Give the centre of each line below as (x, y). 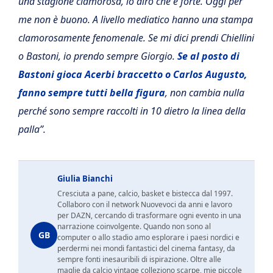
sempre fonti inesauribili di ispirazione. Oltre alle (139, 259)
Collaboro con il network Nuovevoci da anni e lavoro (145, 204)
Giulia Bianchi (85, 179)
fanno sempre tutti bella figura (92, 93)
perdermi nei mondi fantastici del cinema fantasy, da (146, 248)
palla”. (32, 129)
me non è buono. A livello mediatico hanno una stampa (136, 19)
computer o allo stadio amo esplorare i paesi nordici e (148, 237)
